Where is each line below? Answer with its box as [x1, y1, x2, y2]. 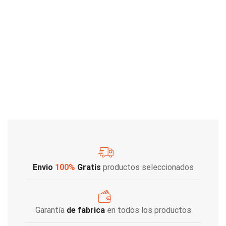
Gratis [75, 162, 101, 173]
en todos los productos [104, 205, 191, 215]
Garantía [35, 205, 67, 215]
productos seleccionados [100, 162, 194, 173]
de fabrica [66, 205, 105, 215]
